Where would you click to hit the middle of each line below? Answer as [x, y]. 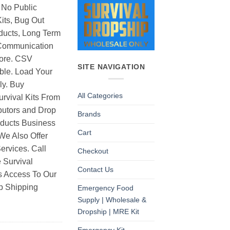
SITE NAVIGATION [111, 67]
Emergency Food [106, 188]
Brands [89, 114]
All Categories [100, 96]
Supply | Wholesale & [112, 200]
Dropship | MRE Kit [108, 212]
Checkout [93, 151]
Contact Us [95, 170]
